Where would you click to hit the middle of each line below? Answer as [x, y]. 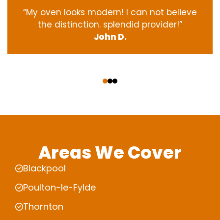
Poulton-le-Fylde [59, 188]
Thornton [43, 207]
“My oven [43, 13]
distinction [77, 25]
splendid [121, 25]
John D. [110, 37]
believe [182, 13]
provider [159, 25]
